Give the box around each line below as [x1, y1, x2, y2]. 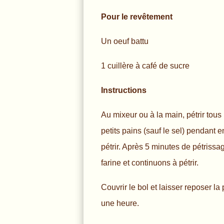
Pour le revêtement [101, 12, 172, 21]
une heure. [101, 198, 139, 207]
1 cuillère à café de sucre [101, 61, 189, 70]
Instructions [101, 85, 146, 94]
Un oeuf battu [101, 36, 148, 45]
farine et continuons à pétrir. [101, 158, 198, 167]
